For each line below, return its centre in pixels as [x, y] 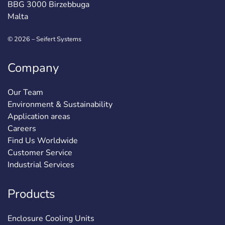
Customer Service [40, 153]
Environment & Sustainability [60, 105]
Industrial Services [41, 165]
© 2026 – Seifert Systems [44, 39]
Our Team [25, 93]
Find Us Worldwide [43, 141]
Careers [22, 129]
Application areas [39, 117]
